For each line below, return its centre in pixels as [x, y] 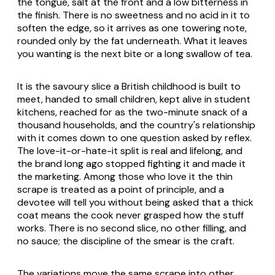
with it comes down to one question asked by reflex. [134, 138]
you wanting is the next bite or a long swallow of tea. [135, 54]
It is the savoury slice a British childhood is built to [129, 87]
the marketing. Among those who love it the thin [125, 177]
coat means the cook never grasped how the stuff [130, 215]
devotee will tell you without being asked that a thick [135, 203]
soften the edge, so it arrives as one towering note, [132, 28]
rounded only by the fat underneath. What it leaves [132, 41]
